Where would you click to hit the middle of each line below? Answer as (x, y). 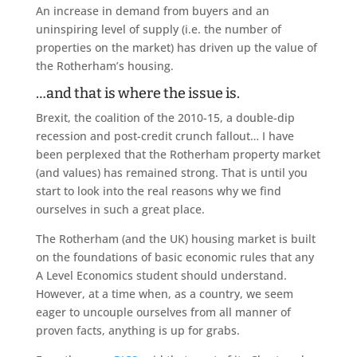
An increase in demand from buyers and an (152, 10)
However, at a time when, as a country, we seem (164, 293)
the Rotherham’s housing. (104, 65)
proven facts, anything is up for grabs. (137, 330)
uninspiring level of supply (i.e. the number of (158, 29)
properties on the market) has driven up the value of (176, 47)
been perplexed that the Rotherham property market (178, 154)
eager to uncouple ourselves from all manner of (163, 312)
